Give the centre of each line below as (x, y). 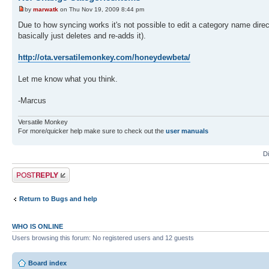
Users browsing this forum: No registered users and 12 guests (103, 238)
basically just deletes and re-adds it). (82, 35)
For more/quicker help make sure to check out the (92, 131)
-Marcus (32, 100)
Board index (47, 263)
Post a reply (31, 171)
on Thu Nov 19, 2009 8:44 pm (101, 9)
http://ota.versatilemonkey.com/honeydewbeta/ (104, 57)
